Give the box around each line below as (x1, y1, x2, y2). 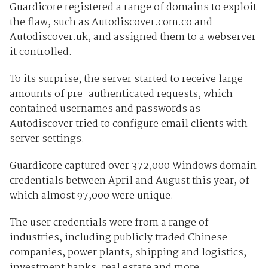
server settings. (9, 131, 84, 148)
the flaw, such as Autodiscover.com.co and (9, 14, 212, 31)
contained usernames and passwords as (9, 101, 200, 118)
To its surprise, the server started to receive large (9, 71, 243, 88)
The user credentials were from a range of (9, 215, 209, 232)
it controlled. (9, 44, 72, 61)
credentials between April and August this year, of (9, 173, 249, 190)
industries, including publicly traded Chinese (9, 230, 227, 246)
